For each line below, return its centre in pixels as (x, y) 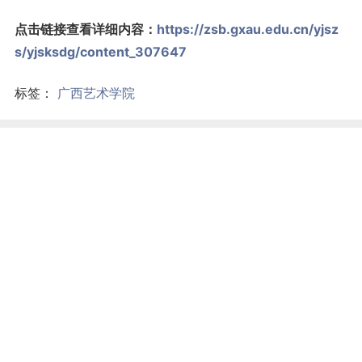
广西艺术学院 (96, 93)
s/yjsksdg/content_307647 (100, 51)
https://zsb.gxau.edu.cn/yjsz (247, 29)
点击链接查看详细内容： (85, 29)
